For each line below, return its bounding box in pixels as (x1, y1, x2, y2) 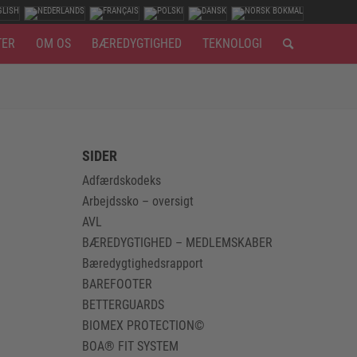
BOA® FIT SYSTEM (82, 339, 179, 354)
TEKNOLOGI (202, 36, 262, 51)
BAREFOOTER (82, 277, 153, 292)
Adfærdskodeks (82, 173, 162, 188)
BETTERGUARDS (82, 297, 165, 312)
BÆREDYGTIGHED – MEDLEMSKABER (82, 235, 273, 250)
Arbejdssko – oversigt (82, 194, 194, 209)
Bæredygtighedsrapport (82, 256, 204, 271)
